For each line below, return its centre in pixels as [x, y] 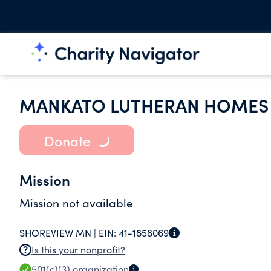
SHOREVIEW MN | [59, 233]
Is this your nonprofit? [78, 250]
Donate [67, 140]
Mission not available [76, 203]
